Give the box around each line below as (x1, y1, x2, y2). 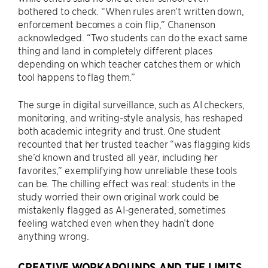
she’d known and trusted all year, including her (18, 150, 218, 163)
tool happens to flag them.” (18, 70, 136, 83)
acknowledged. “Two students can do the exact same (18, 31, 248, 43)
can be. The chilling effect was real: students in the (18, 176, 236, 189)
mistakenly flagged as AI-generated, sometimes (18, 203, 226, 215)
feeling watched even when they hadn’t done (18, 216, 214, 229)
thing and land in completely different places (18, 44, 212, 56)
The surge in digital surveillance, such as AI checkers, (18, 98, 245, 110)
